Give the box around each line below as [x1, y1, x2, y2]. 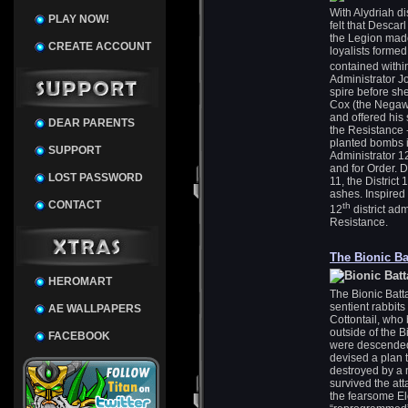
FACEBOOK [48, 330, 110, 342]
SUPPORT [48, 144, 101, 157]
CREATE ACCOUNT [48, 40, 151, 53]
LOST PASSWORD [48, 171, 143, 184]
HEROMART [48, 275, 112, 288]
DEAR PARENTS [48, 117, 135, 129]
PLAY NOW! [48, 13, 109, 25]
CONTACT [48, 199, 101, 211]
